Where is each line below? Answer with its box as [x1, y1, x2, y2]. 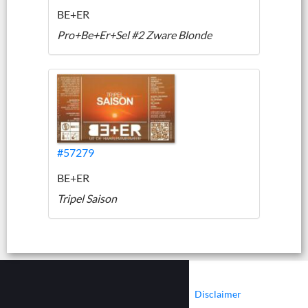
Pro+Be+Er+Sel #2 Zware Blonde [57, 27, 212, 41]
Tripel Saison [57, 191, 117, 205]
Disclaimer [195, 287, 241, 300]
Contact [67, 287, 101, 300]
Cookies [131, 287, 165, 300]
